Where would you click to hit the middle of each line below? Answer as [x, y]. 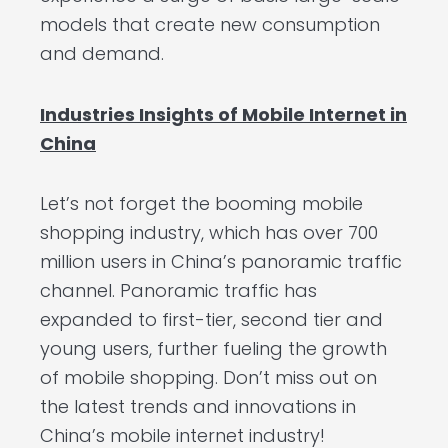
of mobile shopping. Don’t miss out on [208, 378]
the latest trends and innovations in [198, 407]
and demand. [102, 54]
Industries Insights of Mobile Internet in [223, 114]
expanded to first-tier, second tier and [211, 320]
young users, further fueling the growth [213, 349]
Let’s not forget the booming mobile [201, 204]
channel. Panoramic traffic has [178, 291]
